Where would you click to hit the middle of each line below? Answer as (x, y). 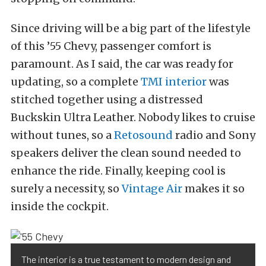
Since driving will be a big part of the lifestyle (131, 28)
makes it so (213, 189)
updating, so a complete (76, 82)
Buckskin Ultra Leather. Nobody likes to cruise (133, 118)
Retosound (143, 135)
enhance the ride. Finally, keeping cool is (118, 171)
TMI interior (174, 82)
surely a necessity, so (66, 189)
